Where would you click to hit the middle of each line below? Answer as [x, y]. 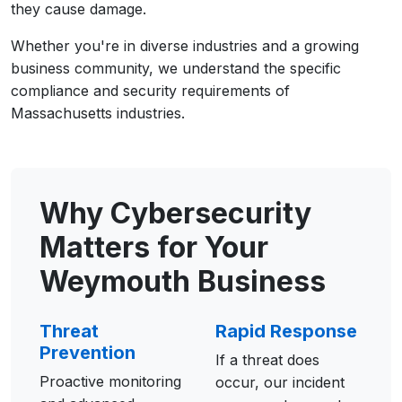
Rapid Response [286, 331]
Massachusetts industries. [98, 113]
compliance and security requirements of [150, 91]
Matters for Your [154, 247]
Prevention [87, 353]
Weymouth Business [183, 281]
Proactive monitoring [110, 381]
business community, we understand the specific [176, 68]
